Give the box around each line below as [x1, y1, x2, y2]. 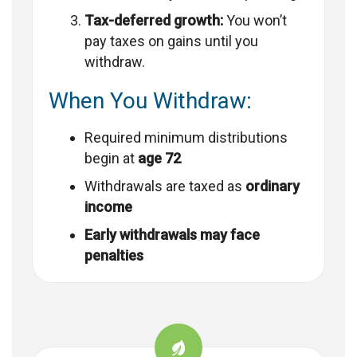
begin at [84, 150, 138, 167]
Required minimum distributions [84, 129, 288, 147]
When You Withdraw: [49, 88, 252, 115]
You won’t [223, 12, 287, 29]
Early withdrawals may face [84, 226, 260, 244]
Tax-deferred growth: [84, 12, 223, 29]
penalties [84, 247, 143, 265]
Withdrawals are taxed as [84, 178, 245, 195]
